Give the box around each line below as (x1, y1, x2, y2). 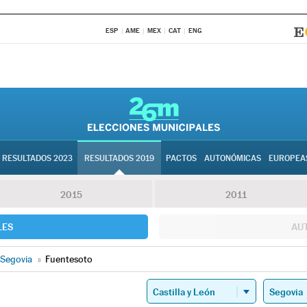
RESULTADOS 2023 (2, 153, 73, 163)
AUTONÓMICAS (204, 153, 261, 163)
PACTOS (166, 153, 197, 163)
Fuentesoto (45, 254, 93, 265)
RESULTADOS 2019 (84, 153, 154, 163)
